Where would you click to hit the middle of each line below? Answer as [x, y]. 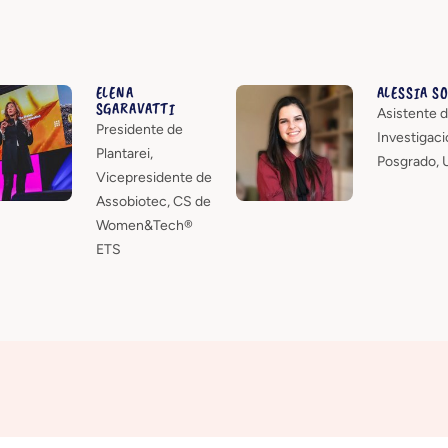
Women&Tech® [144, 225]
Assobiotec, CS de [153, 201]
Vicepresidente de [153, 177]
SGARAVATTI [135, 108]
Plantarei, [124, 153]
